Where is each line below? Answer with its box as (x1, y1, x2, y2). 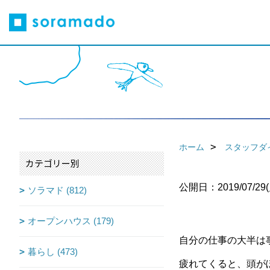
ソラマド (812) (28, 185, 87, 196)
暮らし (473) (28, 246, 78, 257)
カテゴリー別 (25, 157, 80, 170)
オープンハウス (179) (28, 216, 114, 227)
